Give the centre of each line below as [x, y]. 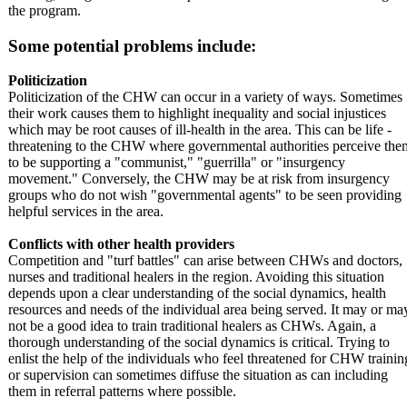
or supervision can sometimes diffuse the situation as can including [198, 375]
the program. [45, 10]
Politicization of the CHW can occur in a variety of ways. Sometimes [205, 97]
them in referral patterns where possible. [122, 392]
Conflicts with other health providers [121, 244]
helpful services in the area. [86, 212]
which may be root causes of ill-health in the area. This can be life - [200, 130]
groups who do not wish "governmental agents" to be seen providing [205, 195]
